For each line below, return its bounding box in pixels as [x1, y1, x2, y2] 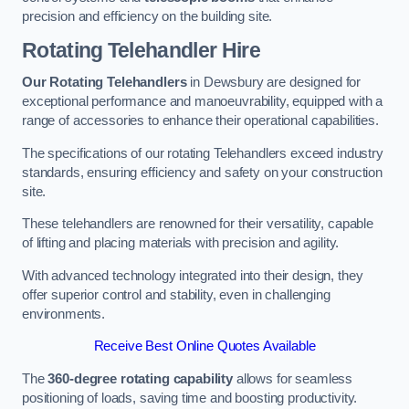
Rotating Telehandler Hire [22, 37, 260, 62]
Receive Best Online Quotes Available [93, 339, 316, 354]
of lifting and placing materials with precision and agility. [22, 236, 340, 251]
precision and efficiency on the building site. [22, 9, 273, 25]
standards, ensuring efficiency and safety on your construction [22, 164, 383, 180]
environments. [22, 306, 106, 321]
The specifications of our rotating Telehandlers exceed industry [22, 145, 383, 161]
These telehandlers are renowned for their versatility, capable [22, 216, 373, 232]
